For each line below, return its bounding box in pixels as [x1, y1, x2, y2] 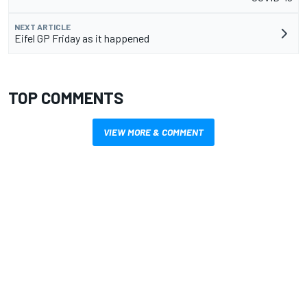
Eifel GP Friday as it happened [14, 31, 149, 45]
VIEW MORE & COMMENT [103, 125, 204, 138]
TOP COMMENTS [8, 87, 123, 108]
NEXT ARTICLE [14, 21, 71, 32]
